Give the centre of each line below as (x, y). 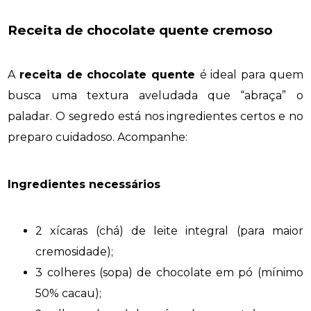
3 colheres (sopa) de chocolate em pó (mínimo (169, 272)
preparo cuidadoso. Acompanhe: (98, 137)
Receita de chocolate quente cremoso (141, 30)
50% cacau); (69, 293)
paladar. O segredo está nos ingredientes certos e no (155, 117)
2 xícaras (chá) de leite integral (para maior (169, 230)
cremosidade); (75, 251)
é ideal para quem (251, 75)
